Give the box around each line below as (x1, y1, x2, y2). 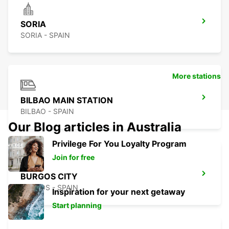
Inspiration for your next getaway (52, 187, 185, 197)
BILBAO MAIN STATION (20, 95, 113, 106)
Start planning (52, 201, 102, 210)
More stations (172, 72, 221, 81)
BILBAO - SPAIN (20, 107, 74, 116)
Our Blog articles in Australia (8, 120, 181, 135)
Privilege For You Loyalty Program (52, 139, 187, 149)
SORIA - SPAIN (20, 31, 70, 40)
